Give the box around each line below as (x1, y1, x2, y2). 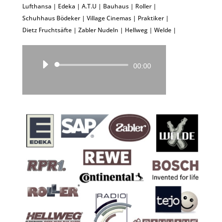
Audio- (93, 61, 112, 69)
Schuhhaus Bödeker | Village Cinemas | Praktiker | (22, 14, 169, 22)
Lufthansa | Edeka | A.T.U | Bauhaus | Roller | (22, 2, 157, 10)
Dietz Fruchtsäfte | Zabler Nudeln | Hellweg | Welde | (22, 26, 176, 34)
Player (93, 73, 111, 81)
